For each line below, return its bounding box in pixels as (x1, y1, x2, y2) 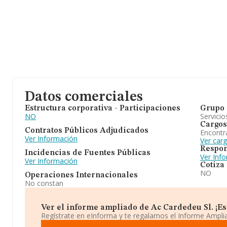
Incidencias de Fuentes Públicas (25, 149, 150, 157)
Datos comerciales (25, 90, 143, 104)
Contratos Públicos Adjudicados (25, 127, 148, 135)
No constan (25, 178, 63, 188)
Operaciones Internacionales (25, 171, 138, 179)
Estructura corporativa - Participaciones (25, 104, 180, 112)
